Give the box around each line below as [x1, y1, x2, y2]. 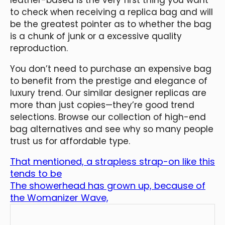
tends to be [10, 167, 62, 180]
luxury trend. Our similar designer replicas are [10, 86, 206, 99]
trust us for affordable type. [10, 135, 130, 147]
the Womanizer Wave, [10, 191, 108, 204]
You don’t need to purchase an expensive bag [10, 62, 211, 75]
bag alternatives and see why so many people [10, 123, 213, 135]
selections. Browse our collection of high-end [10, 110, 206, 123]
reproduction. [10, 42, 68, 54]
